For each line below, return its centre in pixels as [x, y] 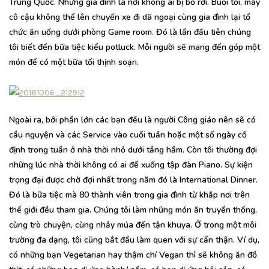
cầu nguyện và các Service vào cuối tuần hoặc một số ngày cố [128, 134]
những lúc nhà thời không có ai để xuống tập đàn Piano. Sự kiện [131, 165]
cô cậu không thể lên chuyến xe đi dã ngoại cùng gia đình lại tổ [130, 17]
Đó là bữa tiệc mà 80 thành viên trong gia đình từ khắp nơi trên [129, 195]
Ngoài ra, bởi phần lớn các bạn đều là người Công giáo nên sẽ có [132, 119]
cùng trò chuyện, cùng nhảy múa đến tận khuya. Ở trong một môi [133, 225]
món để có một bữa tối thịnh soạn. [74, 62]
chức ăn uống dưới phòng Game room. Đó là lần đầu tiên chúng [130, 32]
